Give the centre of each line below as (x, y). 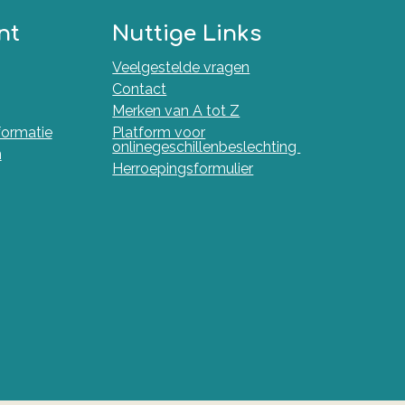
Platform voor (159, 132)
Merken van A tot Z (176, 111)
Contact (140, 89)
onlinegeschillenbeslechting (207, 147)
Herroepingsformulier (183, 169)
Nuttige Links (187, 34)
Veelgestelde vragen (181, 67)
